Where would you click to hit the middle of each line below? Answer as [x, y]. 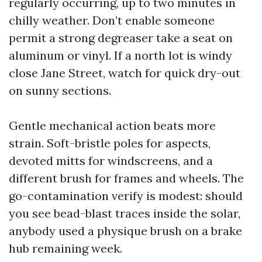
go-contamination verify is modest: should [126, 196]
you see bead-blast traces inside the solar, [125, 213]
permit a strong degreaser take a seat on [121, 38]
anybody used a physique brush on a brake [125, 231]
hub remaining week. [65, 249]
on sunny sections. [60, 91]
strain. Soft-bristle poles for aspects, [110, 143]
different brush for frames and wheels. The [126, 178]
